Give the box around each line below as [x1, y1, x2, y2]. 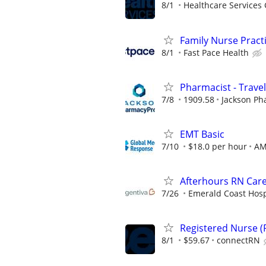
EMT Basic [180, 127, 224, 141]
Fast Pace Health [183, 46, 249, 58]
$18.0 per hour [188, 140, 247, 152]
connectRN [217, 235, 260, 246]
